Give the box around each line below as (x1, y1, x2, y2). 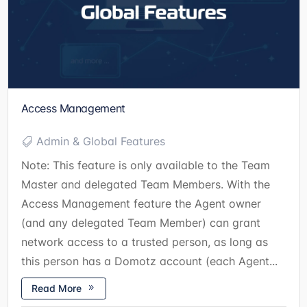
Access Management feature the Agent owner (21, 196, 261, 212)
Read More (31, 282, 82, 295)
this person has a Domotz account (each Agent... (21, 254, 278, 269)
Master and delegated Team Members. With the (21, 177, 270, 193)
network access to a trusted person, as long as (21, 234, 268, 250)
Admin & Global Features (36, 133, 165, 149)
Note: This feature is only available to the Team (21, 158, 270, 173)
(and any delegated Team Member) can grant (21, 215, 260, 231)
